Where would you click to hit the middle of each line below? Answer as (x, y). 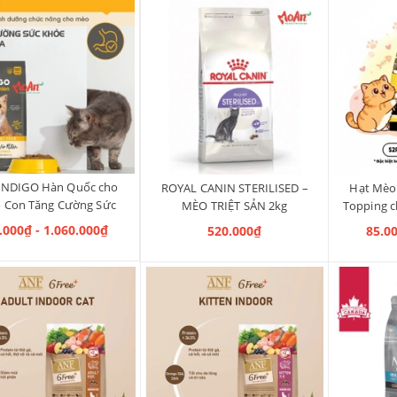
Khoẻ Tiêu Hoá (47, 223)
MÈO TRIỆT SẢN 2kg (235, 206)
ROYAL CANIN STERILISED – (234, 188)
